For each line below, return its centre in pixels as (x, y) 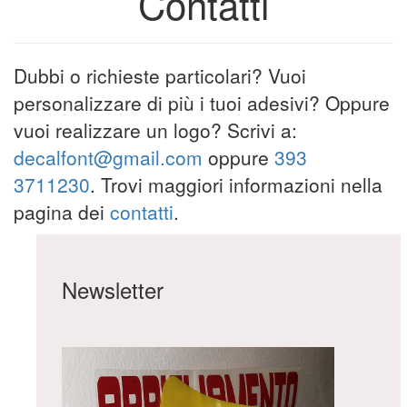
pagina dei (62, 212)
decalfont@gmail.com (108, 157)
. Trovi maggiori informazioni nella (236, 184)
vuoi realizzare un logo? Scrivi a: (155, 130)
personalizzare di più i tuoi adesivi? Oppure (202, 103)
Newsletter (113, 289)
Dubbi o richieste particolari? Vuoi (160, 75)
